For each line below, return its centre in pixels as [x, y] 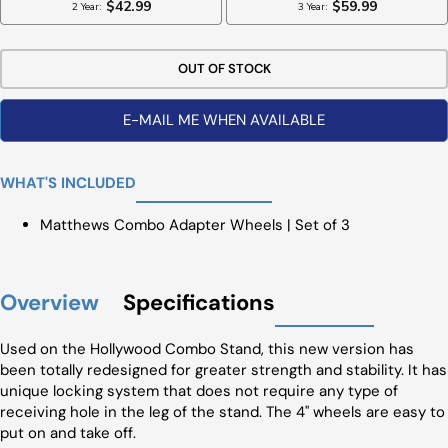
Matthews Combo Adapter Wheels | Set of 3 [195, 225]
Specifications [199, 302]
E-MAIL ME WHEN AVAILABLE [224, 120]
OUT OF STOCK [224, 68]
